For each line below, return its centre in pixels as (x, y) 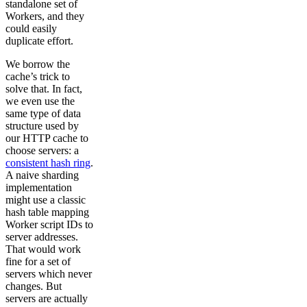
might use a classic (46, 200)
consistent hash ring (48, 163)
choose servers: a (42, 151)
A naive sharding (42, 175)
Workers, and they (45, 16)
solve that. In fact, (44, 89)
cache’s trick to (38, 77)
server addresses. (42, 237)
